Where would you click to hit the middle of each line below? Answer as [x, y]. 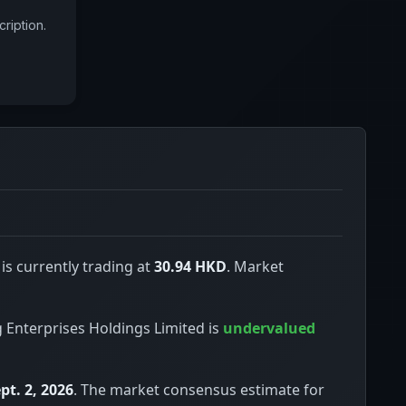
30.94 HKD [190, 267]
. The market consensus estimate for [199, 390]
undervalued [269, 329]
